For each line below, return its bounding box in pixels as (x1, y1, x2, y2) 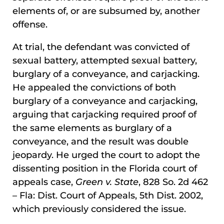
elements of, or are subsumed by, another (12, 5, 200, 17)
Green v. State (75, 176, 138, 188)
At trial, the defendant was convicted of (12, 41, 189, 53)
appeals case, (12, 176, 75, 188)
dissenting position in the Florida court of (12, 163, 197, 174)
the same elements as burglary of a (12, 122, 172, 134)
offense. (12, 19, 47, 30)
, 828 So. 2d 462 (138, 176, 208, 188)
